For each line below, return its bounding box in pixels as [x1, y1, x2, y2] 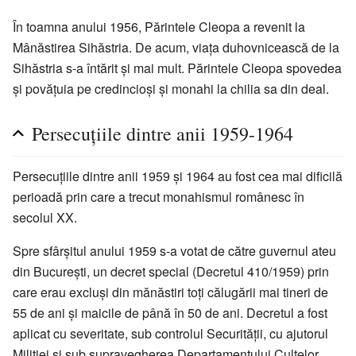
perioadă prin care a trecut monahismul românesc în [13, 188, 304, 207]
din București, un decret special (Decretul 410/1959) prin [13, 262, 329, 281]
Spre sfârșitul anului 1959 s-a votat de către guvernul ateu [13, 242, 336, 261]
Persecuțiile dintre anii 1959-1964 [32, 121, 293, 147]
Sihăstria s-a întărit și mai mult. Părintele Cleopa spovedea [13, 59, 342, 78]
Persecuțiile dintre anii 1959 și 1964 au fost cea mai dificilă [13, 167, 342, 186]
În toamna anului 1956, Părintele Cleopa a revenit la [13, 17, 305, 37]
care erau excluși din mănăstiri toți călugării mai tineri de [13, 283, 328, 302]
